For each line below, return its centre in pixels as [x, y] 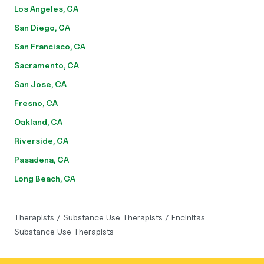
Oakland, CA [38, 122]
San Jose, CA [40, 84]
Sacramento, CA [47, 65]
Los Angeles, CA [46, 9]
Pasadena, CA [42, 159]
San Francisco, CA [50, 46]
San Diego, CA [42, 27]
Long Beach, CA [45, 178]
